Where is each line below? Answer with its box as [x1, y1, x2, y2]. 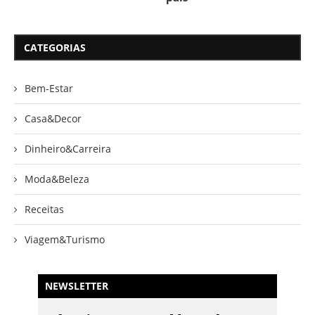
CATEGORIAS [24, 41, 86, 55]
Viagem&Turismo [25, 233, 105, 247]
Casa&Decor [25, 112, 82, 126]
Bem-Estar [25, 82, 73, 96]
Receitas [25, 202, 64, 217]
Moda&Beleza [25, 172, 89, 186]
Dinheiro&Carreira [25, 142, 111, 156]
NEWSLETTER [45, 279, 108, 293]
